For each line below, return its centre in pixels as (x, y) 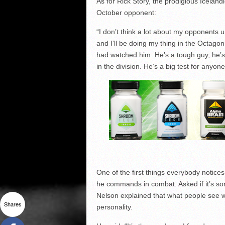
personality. (114, 207)
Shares (13, 204)
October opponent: (126, 13)
